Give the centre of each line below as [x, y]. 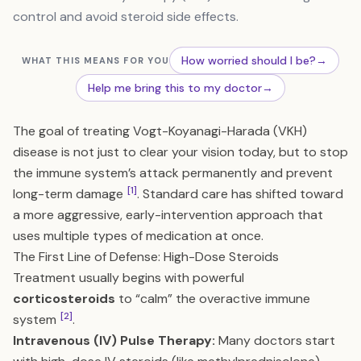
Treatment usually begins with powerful [129, 278]
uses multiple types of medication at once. [138, 236]
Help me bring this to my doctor [175, 88]
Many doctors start [275, 340]
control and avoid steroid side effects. [126, 17]
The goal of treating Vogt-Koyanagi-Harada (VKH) [160, 131]
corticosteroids [64, 299]
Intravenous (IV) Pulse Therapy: [114, 340]
